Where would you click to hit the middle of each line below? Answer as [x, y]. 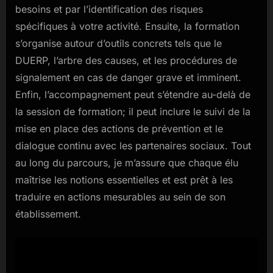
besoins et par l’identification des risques [109, 9]
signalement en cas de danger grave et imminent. [128, 78]
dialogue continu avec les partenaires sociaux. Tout [133, 146]
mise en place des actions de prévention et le [119, 129]
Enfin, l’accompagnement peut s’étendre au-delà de [133, 95]
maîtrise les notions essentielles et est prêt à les [124, 180]
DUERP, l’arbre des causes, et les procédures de [126, 61]
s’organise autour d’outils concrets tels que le [119, 44]
